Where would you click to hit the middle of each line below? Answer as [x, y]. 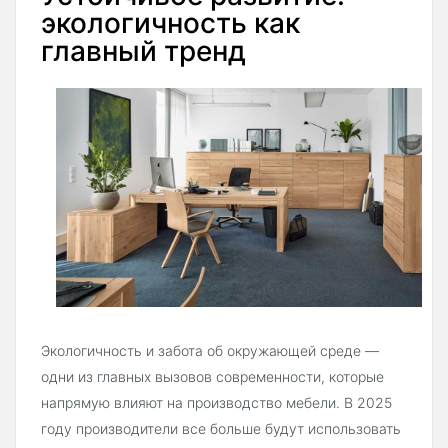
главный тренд [143, 51]
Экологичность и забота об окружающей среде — [210, 350]
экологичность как [170, 23]
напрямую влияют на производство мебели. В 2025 [216, 402]
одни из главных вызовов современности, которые [212, 376]
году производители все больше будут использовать [221, 428]
